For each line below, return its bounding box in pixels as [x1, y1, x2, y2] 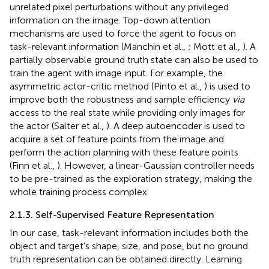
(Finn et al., [10, 159, 57, 171]
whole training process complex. [10, 186, 149, 198]
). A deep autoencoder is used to [106, 119, 245, 131]
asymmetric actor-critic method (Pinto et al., [10, 80, 204, 92]
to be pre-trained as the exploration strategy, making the [10, 172, 252, 184]
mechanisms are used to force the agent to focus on [10, 27, 236, 39]
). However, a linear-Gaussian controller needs [57, 159, 255, 171]
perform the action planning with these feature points [10, 146, 238, 158]
